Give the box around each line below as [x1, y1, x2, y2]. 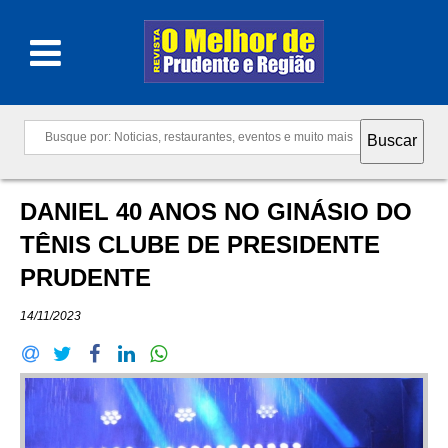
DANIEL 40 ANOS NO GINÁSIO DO [20, 198, 412, 226]
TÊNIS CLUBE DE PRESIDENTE [20, 231, 380, 259]
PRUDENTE [20, 264, 151, 292]
